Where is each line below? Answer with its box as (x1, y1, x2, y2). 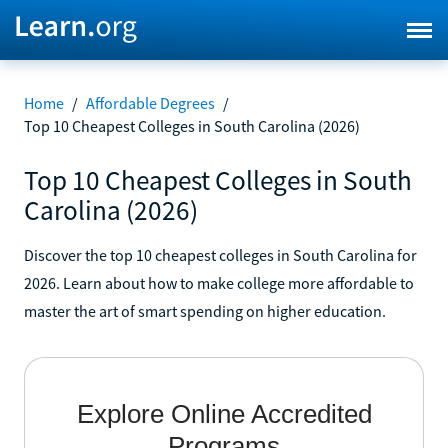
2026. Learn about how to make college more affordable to (24, 272, 414, 293)
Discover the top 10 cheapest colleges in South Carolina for (24, 244, 417, 265)
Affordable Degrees (86, 93, 215, 113)
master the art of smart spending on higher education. (24, 300, 386, 321)
